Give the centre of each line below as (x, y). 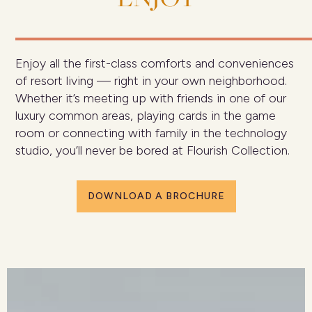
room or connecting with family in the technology (151, 133)
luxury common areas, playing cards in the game (146, 116)
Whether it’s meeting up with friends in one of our (151, 99)
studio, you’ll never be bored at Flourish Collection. (153, 151)
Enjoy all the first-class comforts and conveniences (155, 64)
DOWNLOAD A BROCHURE (156, 196)
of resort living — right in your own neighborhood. (151, 81)
